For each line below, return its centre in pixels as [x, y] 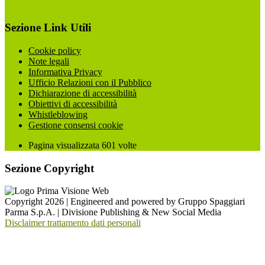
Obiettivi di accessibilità [73, 104]
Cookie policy [55, 51]
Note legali [49, 61]
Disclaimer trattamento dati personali [73, 223]
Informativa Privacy [65, 72]
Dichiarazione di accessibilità [83, 93]
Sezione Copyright [49, 168]
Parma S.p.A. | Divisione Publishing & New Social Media [113, 212]
